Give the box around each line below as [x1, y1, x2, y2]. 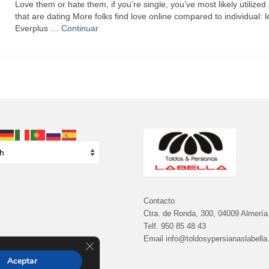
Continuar [61, 23, 98, 33]
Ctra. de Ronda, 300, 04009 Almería [144, 209, 268, 218]
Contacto [144, 196, 175, 205]
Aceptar [7, 255, 38, 267]
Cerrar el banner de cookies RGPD [89, 237, 216, 248]
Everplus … [14, 23, 61, 33]
